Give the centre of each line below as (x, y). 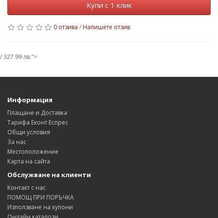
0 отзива (66, 27)
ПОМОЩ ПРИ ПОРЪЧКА (41, 197)
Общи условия (29, 132)
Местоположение (33, 152)
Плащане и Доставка (37, 113)
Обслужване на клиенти (49, 175)
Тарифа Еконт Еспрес (38, 122)
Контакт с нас (27, 188)
